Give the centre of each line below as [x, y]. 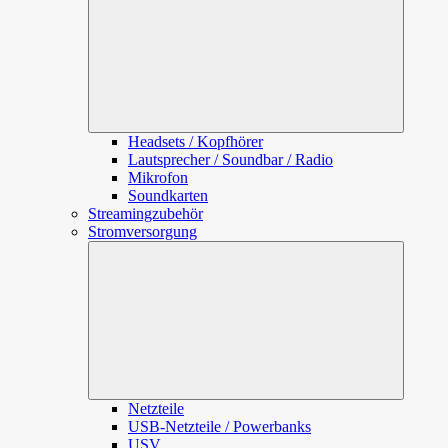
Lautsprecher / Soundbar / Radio [230, 159]
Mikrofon [158, 177]
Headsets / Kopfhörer [195, 141]
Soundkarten [168, 195]
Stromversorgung [142, 231]
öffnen [413, 265]
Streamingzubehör [145, 213]
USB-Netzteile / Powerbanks [219, 426]
